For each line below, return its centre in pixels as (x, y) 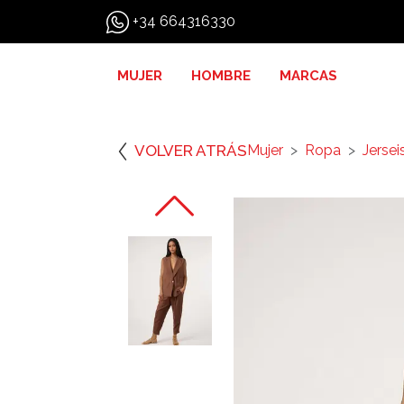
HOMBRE (221, 76)
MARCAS (308, 76)
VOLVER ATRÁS (191, 150)
